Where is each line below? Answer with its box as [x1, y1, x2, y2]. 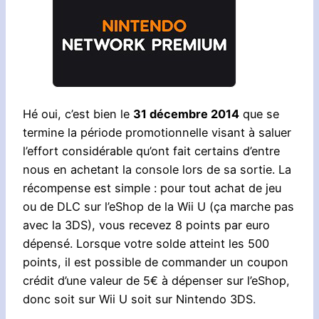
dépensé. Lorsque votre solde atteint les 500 [23, 236, 269, 251]
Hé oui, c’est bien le [23, 107, 133, 122]
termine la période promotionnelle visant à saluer [23, 125, 291, 140]
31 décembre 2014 [133, 107, 239, 122]
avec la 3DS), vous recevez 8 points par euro [23, 218, 270, 233]
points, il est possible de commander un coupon [23, 255, 288, 270]
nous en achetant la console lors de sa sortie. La [23, 162, 291, 177]
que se [239, 107, 279, 122]
